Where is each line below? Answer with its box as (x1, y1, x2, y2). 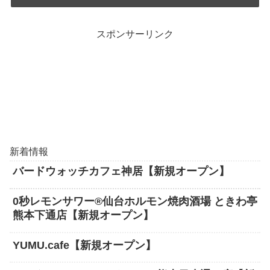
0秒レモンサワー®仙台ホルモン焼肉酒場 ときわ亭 (13, 195, 257, 207)
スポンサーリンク (96, 29, 174, 40)
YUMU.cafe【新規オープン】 (13, 239, 156, 251)
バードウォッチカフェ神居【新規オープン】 (13, 165, 230, 177)
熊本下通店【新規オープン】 (13, 209, 154, 221)
